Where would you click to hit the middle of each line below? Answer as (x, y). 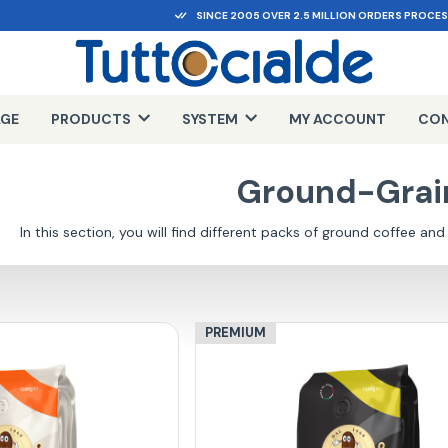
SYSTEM (209, 119)
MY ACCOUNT (337, 119)
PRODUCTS (90, 119)
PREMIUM (235, 333)
